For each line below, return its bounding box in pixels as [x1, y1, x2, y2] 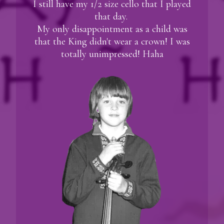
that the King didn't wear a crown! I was [34, 35, 190, 48]
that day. [94, 10, 130, 23]
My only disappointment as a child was [36, 23, 187, 35]
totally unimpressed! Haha [60, 48, 163, 60]
